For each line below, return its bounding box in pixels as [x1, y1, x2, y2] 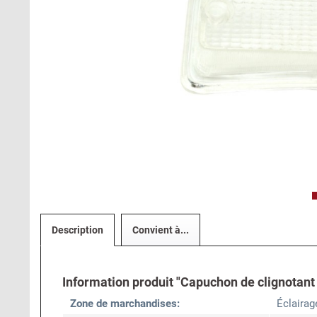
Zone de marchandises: [70, 297, 180, 310]
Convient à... [132, 224, 189, 236]
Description [52, 224, 103, 236]
